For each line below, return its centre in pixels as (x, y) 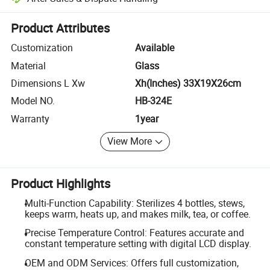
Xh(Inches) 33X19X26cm (188, 83)
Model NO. (33, 101)
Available (155, 48)
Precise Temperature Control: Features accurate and (134, 233)
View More (130, 141)
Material (29, 65)
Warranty (30, 118)
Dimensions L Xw (48, 83)
